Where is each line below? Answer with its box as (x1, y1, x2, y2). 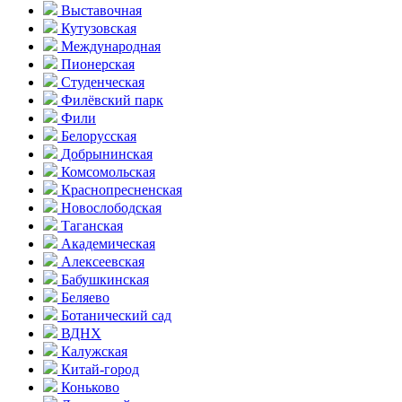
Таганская (61, 217, 123, 233)
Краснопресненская (61, 181, 182, 197)
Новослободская (61, 199, 162, 215)
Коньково (61, 379, 119, 395)
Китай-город (61, 361, 139, 377)
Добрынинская (61, 145, 153, 162)
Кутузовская (61, 20, 136, 36)
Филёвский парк (61, 92, 163, 108)
